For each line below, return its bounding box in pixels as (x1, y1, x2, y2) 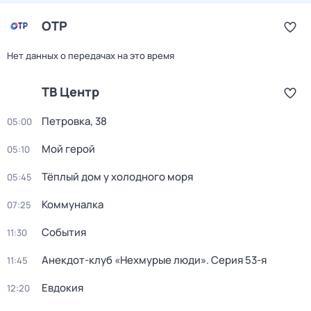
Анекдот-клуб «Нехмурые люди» (42, 253, 206, 267)
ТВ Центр (42, 83, 99, 100)
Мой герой (42, 142, 95, 156)
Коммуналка (42, 197, 103, 212)
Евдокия (42, 280, 83, 295)
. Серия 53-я (206, 253, 267, 267)
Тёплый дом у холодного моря (42, 169, 193, 184)
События (42, 225, 86, 239)
